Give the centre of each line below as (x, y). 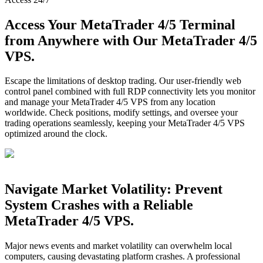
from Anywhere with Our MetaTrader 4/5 (131, 40)
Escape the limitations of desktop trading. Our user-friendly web (123, 81)
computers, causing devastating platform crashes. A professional (122, 257)
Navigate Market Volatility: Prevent (114, 189)
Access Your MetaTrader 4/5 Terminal (120, 24)
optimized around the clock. (56, 134)
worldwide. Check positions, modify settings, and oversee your (121, 113)
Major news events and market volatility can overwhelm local (118, 246)
